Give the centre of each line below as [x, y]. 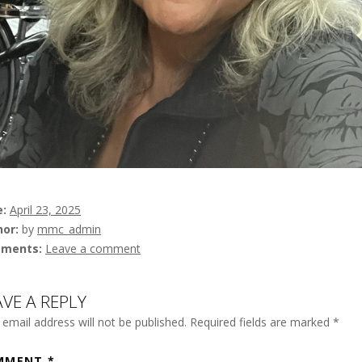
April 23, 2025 [45, 210]
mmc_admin [69, 229]
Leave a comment [93, 248]
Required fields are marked [261, 322]
